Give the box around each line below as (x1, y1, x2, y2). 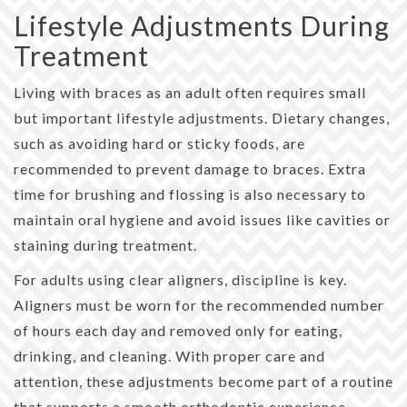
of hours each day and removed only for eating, (14, 321, 342, 339)
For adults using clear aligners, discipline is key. (14, 270, 347, 288)
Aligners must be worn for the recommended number (14, 295, 384, 313)
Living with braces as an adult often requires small (14, 83, 366, 101)
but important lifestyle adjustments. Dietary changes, (14, 108, 390, 126)
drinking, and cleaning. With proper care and (14, 346, 325, 364)
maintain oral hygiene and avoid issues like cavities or (14, 210, 391, 228)
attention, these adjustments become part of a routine (14, 372, 393, 390)
